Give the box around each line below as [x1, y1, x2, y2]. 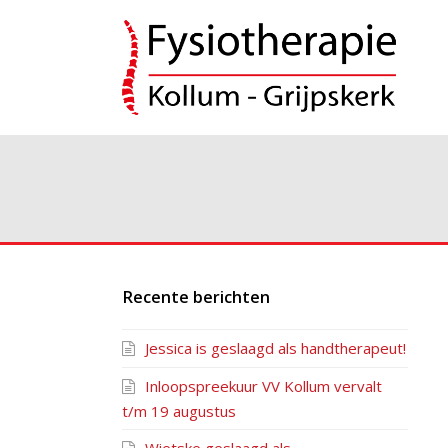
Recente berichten [122, 286, 270, 308]
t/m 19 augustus [122, 401, 236, 421]
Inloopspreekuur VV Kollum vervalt [145, 376, 382, 396]
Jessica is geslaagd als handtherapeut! [145, 338, 406, 358]
